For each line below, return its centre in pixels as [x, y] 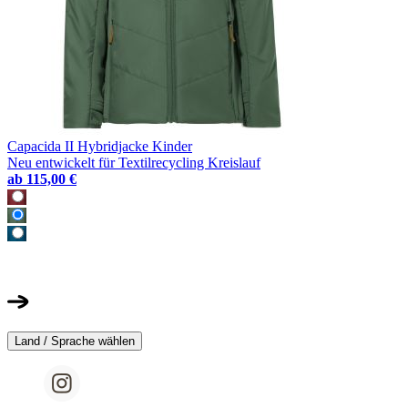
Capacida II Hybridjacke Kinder [100, 146]
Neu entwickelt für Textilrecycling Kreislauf [134, 162]
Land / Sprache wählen [75, 341]
